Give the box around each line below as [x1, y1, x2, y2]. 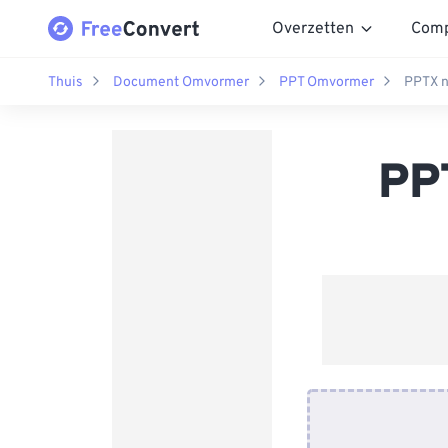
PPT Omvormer [279, 73, 374, 91]
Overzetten [272, 18, 354, 39]
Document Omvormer [113, 73, 249, 91]
